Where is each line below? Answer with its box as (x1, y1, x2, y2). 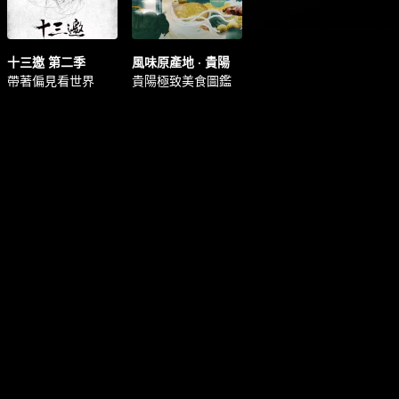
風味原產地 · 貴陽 (132, 53, 230, 70)
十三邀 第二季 (7, 53, 85, 70)
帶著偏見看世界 (7, 71, 94, 89)
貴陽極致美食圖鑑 (132, 71, 232, 89)
